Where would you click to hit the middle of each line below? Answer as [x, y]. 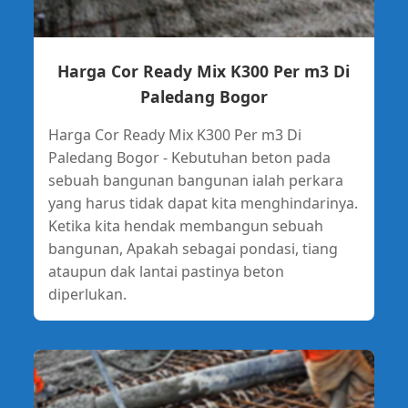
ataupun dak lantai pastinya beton [166, 272]
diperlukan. [87, 295]
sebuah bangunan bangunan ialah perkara [195, 181]
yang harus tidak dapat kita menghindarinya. [203, 204]
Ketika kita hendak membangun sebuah [185, 226]
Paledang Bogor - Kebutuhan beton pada [189, 158]
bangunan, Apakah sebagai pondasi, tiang [193, 249]
